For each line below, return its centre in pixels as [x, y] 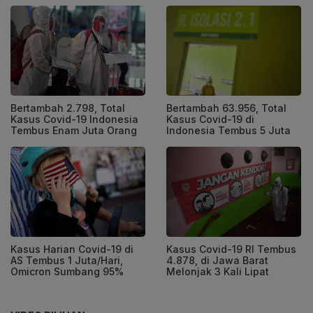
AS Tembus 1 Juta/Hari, [67, 260]
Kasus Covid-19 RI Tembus [231, 249]
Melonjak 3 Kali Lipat [218, 271]
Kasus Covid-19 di [210, 119]
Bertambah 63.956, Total [226, 108]
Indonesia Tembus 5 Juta [228, 131]
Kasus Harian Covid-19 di [72, 249]
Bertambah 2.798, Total [68, 108]
